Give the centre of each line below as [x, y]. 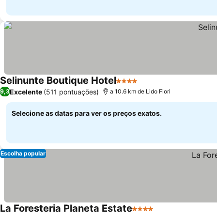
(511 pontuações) [71, 92]
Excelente [26, 92]
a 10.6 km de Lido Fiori [140, 91]
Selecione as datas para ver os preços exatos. [87, 113]
